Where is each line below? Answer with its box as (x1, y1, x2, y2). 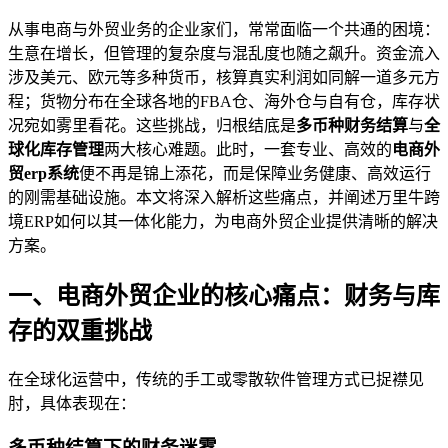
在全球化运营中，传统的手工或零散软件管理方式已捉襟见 (8, 370, 424, 388)
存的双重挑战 (8, 317, 152, 344)
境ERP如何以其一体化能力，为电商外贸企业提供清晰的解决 (8, 212, 438, 230)
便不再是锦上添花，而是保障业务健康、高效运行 (79, 164, 431, 182)
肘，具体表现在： (8, 394, 136, 412)
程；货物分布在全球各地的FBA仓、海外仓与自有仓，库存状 (8, 92, 440, 110)
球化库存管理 (8, 140, 104, 158)
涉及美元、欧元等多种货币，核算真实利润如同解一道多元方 (8, 68, 440, 86)
